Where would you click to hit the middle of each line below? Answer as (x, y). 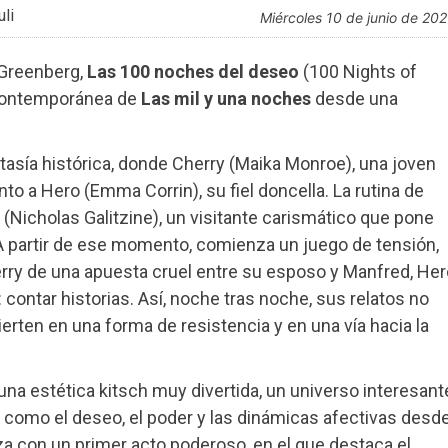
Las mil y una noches (225, 99)
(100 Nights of (357, 72)
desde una (354, 99)
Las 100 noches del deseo (192, 72)
